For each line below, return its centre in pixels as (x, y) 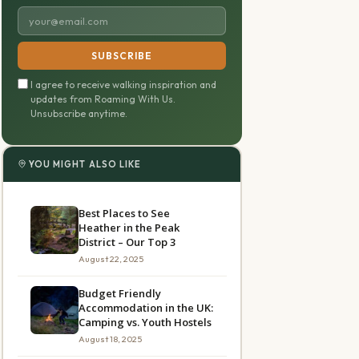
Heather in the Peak (129, 227)
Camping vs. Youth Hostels (145, 322)
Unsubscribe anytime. (79, 113)
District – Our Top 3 (127, 242)
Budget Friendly (119, 293)
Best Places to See (124, 213)
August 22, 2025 (111, 258)
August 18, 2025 (110, 339)
